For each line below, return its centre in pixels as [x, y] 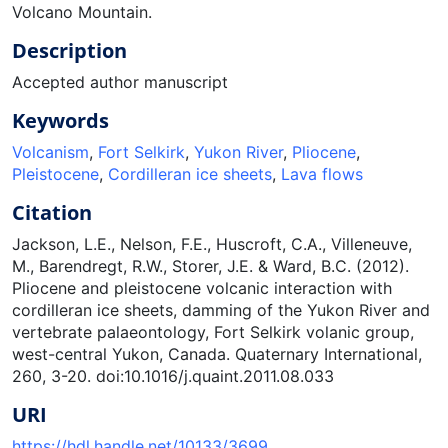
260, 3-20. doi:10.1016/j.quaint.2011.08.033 [173, 375]
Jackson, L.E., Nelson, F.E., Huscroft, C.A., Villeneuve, [212, 243]
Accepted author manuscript [120, 81]
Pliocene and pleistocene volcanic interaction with [202, 287]
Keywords [60, 120]
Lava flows [322, 173]
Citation [52, 212]
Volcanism [50, 151]
